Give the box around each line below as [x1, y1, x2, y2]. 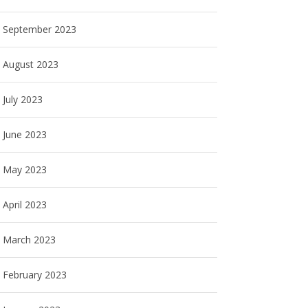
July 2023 [3, 93, 43, 106]
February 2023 [3, 268, 67, 281]
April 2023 [3, 198, 47, 211]
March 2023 [3, 233, 56, 246]
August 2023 [3, 58, 59, 71]
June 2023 [3, 128, 47, 141]
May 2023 [3, 163, 47, 176]
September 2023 [3, 23, 77, 36]
